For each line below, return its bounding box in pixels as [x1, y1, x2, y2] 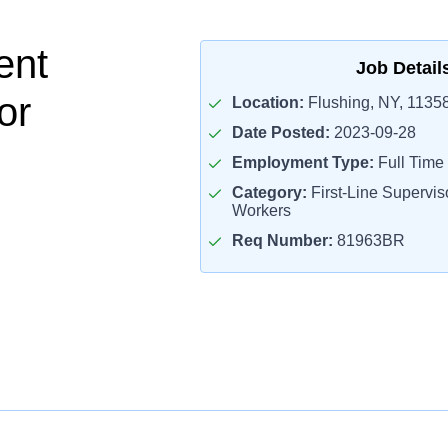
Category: [231, 184, 307, 201]
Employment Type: [231, 154, 374, 171]
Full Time [373, 154, 444, 171]
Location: [231, 94, 304, 111]
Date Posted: [231, 124, 330, 141]
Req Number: [231, 232, 333, 249]
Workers [231, 202, 291, 219]
